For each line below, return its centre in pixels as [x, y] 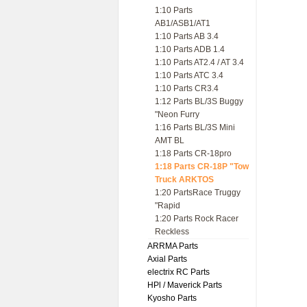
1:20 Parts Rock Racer [197, 219]
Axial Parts [167, 259]
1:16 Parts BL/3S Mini [195, 127]
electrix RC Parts [179, 272]
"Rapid [168, 206]
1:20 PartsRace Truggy [198, 193]
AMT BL [170, 140]
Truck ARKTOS [184, 180]
